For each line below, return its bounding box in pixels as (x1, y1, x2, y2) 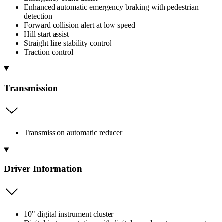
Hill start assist (24, 29, 69, 38)
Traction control (24, 47, 73, 56)
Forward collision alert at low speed (24, 20, 135, 29)
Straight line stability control (24, 38, 111, 47)
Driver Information (4, 163, 82, 174)
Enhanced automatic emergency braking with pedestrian (24, 2, 199, 11)
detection (24, 11, 52, 20)
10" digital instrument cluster (24, 209, 113, 218)
